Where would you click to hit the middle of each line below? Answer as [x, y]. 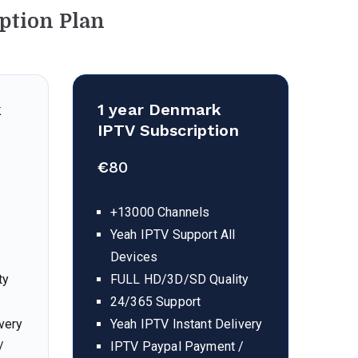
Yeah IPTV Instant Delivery [187, 324]
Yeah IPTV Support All [173, 235]
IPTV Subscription [168, 130]
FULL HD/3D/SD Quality [180, 279]
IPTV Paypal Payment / [177, 346]
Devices [134, 257]
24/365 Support [156, 302]
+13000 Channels [160, 212]
